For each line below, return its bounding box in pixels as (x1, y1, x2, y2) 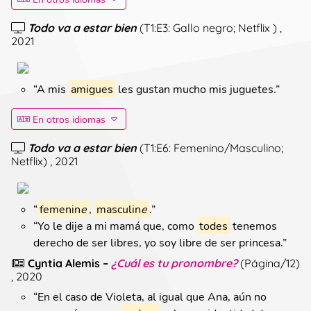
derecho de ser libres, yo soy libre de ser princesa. (33, 235, 283, 249)
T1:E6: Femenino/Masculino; (144, 140, 283, 154)
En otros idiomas (32, 112, 106, 125)
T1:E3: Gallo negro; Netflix (144, 20, 273, 34)
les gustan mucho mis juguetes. (115, 81, 276, 95)
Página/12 (244, 255, 296, 269)
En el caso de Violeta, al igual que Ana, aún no (37, 289, 267, 303)
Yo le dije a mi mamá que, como (37, 218, 197, 232)
